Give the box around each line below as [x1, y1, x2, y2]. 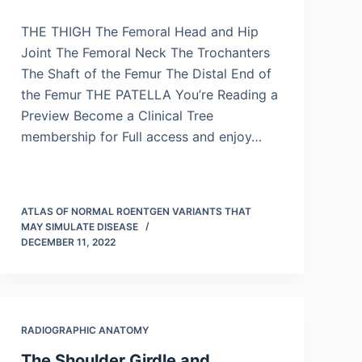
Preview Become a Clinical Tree [21, 107, 213, 124]
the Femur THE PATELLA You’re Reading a [21, 86, 278, 103]
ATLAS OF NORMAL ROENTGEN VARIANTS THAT [21, 205, 251, 217]
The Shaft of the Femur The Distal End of [21, 65, 271, 82]
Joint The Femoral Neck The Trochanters [21, 44, 270, 61]
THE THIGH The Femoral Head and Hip [21, 23, 259, 40]
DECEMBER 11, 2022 [21, 236, 116, 248]
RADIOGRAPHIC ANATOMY [21, 324, 149, 336]
